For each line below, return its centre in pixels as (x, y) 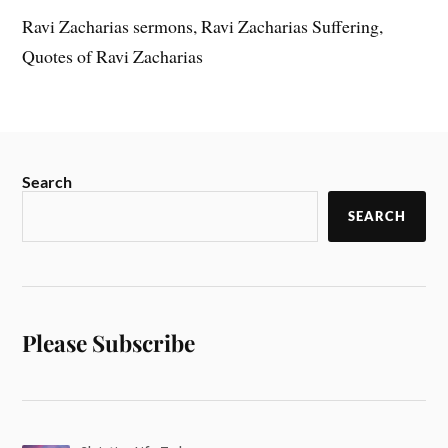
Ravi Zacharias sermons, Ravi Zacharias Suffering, (203, 26)
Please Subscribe (109, 343)
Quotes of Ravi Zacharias (113, 56)
